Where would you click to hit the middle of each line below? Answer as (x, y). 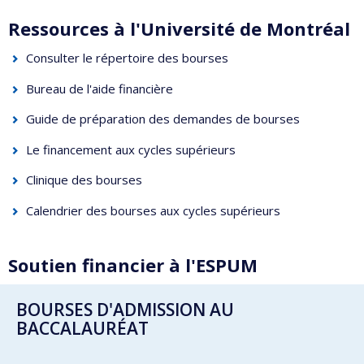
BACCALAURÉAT (82, 329)
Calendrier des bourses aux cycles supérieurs (153, 210)
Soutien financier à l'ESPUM (133, 264)
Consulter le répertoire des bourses (127, 58)
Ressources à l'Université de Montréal (179, 28)
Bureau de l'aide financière (99, 88)
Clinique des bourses (84, 180)
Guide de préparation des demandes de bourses (162, 119)
